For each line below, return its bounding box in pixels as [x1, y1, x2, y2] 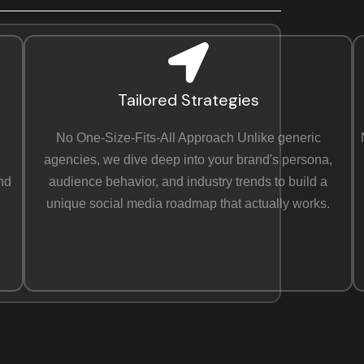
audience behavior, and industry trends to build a [49, 175, 328, 188]
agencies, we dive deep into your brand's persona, [44, 153, 333, 167]
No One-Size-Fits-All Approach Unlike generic [55, 131, 321, 145]
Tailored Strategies [117, 89, 259, 110]
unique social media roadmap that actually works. [46, 197, 331, 210]
